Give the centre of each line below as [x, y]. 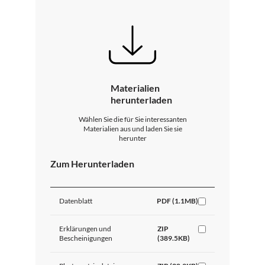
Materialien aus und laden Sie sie [132, 128]
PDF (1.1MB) [177, 201]
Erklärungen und [85, 228]
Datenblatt [76, 201]
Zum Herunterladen [92, 163]
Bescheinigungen [86, 238]
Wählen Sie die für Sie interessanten [132, 119]
